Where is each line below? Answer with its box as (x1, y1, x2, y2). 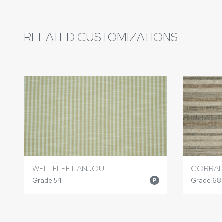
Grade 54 (32, 175, 62, 185)
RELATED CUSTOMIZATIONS (24, 29, 178, 45)
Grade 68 (190, 175, 221, 185)
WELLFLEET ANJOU (32, 163, 104, 174)
